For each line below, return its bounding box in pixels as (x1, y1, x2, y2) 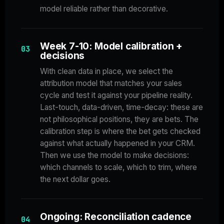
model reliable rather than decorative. (40, 4, 168, 14)
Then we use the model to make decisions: (40, 150, 189, 160)
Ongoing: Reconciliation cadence (40, 211, 192, 223)
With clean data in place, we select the (40, 66, 173, 76)
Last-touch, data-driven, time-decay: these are (40, 102, 203, 112)
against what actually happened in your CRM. (40, 138, 195, 148)
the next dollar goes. (40, 174, 110, 184)
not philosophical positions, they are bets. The (40, 114, 198, 124)
